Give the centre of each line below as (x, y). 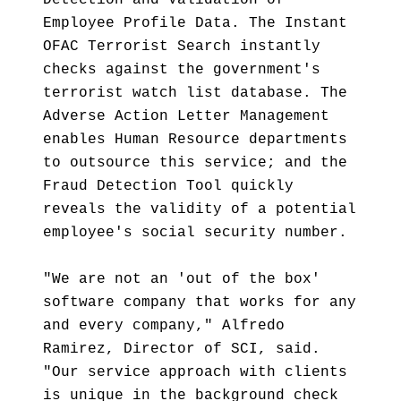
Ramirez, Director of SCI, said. (182, 349)
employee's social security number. (195, 233)
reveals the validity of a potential (200, 209)
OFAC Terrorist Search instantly (182, 47)
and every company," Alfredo (164, 326)
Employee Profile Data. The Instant (195, 23)
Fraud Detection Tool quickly (168, 186)
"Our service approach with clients (195, 372)
